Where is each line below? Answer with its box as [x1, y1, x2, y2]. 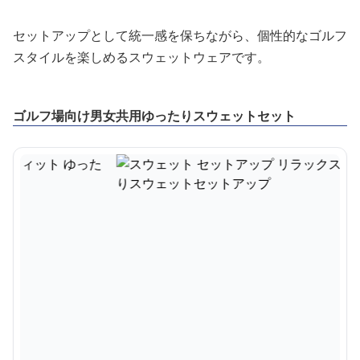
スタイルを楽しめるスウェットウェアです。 [13, 48, 270, 66]
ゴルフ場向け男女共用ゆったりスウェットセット [13, 107, 296, 125]
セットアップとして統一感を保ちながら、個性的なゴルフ [13, 27, 347, 44]
